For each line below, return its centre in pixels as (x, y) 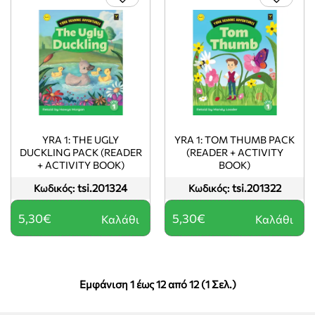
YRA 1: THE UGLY (81, 139)
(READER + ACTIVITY (234, 152)
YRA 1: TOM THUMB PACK (234, 139)
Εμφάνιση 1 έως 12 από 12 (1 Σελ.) (157, 284)
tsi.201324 (102, 188)
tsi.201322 (256, 188)
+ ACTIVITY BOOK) (81, 165)
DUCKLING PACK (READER (81, 152)
